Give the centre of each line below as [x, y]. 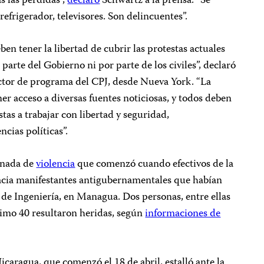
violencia [56, 164]
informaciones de [183, 214]
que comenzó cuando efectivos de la [154, 164]
